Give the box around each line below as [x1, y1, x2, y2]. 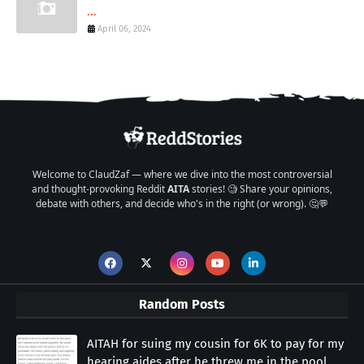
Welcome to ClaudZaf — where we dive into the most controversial [32, 167, 332, 182]
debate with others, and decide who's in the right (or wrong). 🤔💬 [36, 197, 328, 211]
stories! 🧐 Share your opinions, [189, 182, 332, 197]
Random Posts [139, 297, 225, 313]
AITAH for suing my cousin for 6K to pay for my [87, 336, 344, 352]
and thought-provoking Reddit [32, 182, 167, 197]
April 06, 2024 [97, 24, 151, 35]
